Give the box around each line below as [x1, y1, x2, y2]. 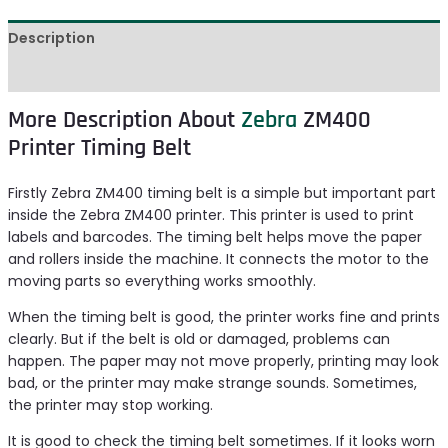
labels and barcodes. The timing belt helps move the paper [7, 227, 422, 248]
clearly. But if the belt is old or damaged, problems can [7, 329, 390, 350]
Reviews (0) [7, 64, 93, 85]
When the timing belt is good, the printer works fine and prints [7, 307, 440, 328]
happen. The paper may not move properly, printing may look [7, 351, 439, 372]
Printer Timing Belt [7, 133, 191, 164]
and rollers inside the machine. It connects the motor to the [7, 249, 429, 270]
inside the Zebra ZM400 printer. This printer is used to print [7, 205, 414, 226]
